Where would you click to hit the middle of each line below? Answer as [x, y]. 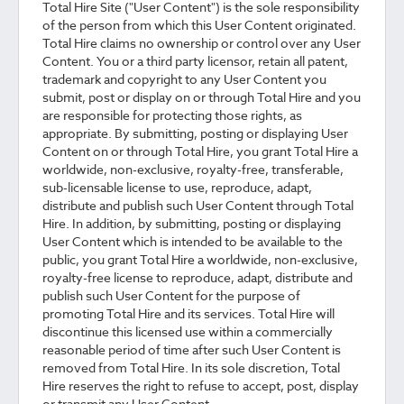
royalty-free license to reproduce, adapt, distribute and [197, 277]
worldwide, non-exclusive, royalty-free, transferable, [193, 169]
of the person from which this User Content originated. [199, 25]
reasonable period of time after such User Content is [192, 349]
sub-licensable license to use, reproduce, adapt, [177, 187]
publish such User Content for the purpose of [171, 295]
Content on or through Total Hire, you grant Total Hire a [200, 151]
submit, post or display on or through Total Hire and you [202, 97]
